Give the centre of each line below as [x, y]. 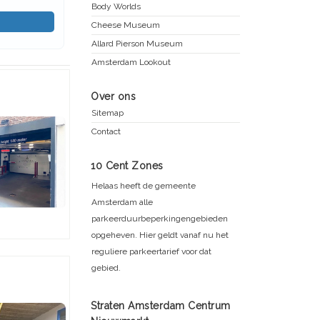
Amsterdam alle [122, 202]
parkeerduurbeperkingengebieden [160, 218]
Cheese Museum [126, 25]
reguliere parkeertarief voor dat [151, 251]
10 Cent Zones [127, 165]
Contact [106, 131]
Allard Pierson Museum [137, 43]
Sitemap [107, 112]
